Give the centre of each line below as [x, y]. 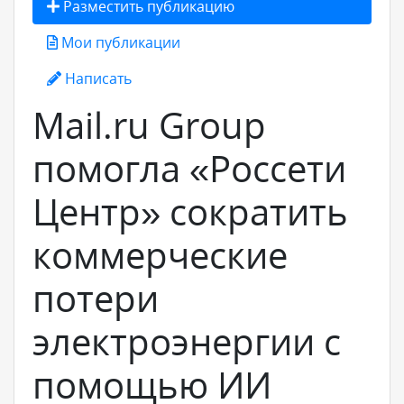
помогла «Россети [189, 168]
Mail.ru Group [149, 125]
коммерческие [160, 255]
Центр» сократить [190, 211]
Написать [96, 78]
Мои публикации [119, 42]
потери [96, 298]
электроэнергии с [187, 341]
